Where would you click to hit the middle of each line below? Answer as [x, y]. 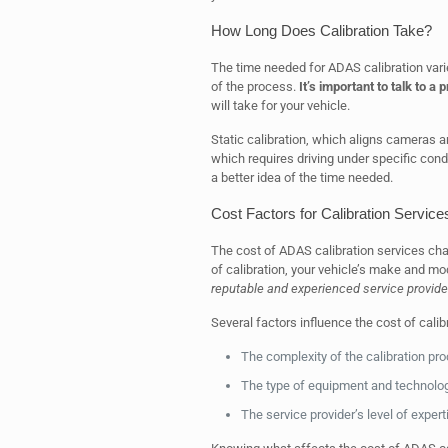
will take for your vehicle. [280, 105]
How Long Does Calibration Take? [321, 30]
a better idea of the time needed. [301, 177]
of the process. [254, 86]
